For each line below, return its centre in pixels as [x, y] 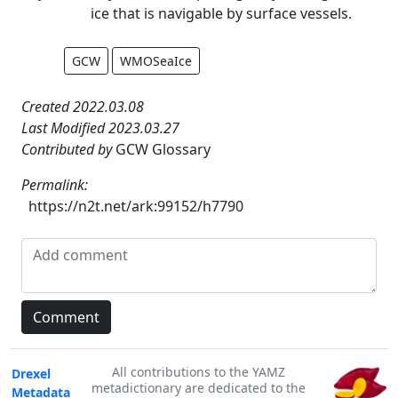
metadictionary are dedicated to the [199, 388]
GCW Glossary [163, 149]
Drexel [31, 374]
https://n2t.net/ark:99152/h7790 [136, 206]
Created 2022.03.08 [83, 106]
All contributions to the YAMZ [199, 372]
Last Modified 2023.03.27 [100, 127]
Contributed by [68, 149]
